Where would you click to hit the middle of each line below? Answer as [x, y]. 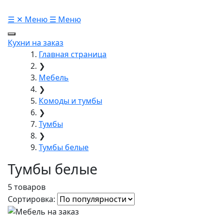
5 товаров [27, 187]
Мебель [54, 77]
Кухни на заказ [36, 42]
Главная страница [73, 54]
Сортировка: [31, 199]
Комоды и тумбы [70, 101]
